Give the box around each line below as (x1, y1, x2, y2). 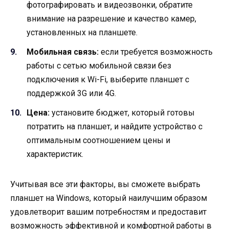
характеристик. (27, 149, 83, 159)
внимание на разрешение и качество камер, (27, 14, 196, 24)
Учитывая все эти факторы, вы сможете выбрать (10, 179, 200, 190)
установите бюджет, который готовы (50, 108, 195, 118)
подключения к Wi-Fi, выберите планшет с (27, 75, 189, 85)
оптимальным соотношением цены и (27, 135, 170, 146)
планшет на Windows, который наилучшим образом (10, 193, 207, 203)
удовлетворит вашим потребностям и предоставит (10, 207, 207, 217)
